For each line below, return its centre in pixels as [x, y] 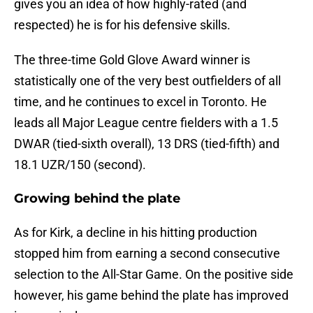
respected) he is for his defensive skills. [122, 25]
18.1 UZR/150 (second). [80, 165]
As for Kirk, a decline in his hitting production [136, 233]
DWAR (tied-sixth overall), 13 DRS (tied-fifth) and [147, 144]
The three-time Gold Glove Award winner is [132, 60]
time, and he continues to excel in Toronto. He [140, 102]
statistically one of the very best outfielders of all [147, 81]
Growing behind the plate [97, 199]
